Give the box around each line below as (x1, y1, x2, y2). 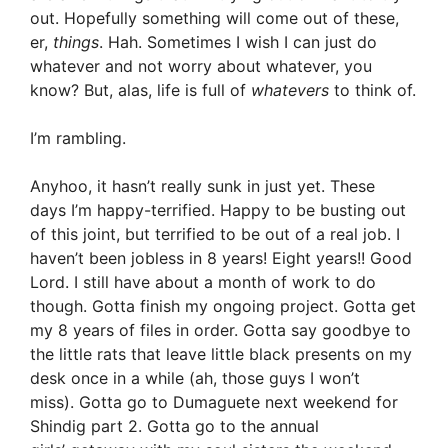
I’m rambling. (30, 128, 126, 148)
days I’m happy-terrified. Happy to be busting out (30, 200, 406, 220)
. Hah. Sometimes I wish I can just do (99, 32, 377, 52)
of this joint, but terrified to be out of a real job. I (30, 224, 400, 244)
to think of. (329, 80, 416, 100)
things (53, 32, 99, 52)
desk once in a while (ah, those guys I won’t (30, 368, 360, 388)
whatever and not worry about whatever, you (30, 56, 372, 76)
